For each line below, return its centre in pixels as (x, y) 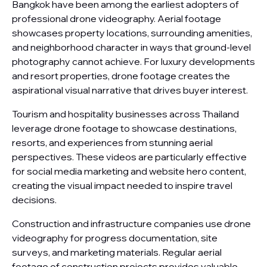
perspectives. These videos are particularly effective (129, 157)
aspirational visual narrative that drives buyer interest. (130, 90)
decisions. (34, 200)
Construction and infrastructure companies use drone (131, 223)
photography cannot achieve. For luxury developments (133, 61)
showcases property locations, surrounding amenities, (132, 33)
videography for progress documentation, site (115, 238)
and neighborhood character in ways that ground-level (131, 47)
